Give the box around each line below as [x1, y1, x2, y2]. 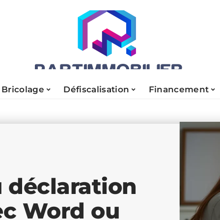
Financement [148, 84, 209, 94]
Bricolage [1, 84, 44, 94]
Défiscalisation [63, 84, 130, 94]
